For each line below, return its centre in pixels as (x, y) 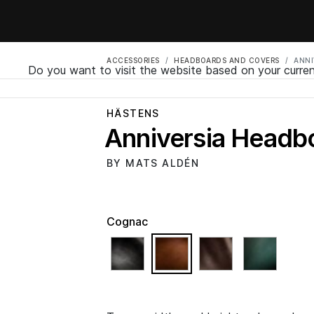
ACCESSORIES (133, 60)
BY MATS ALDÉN (153, 163)
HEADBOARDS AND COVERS (227, 60)
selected (221, 245)
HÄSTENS (133, 113)
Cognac (127, 221)
